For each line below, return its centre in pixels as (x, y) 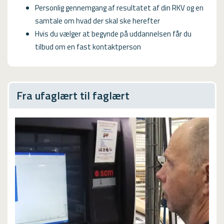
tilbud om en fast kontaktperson (88, 47)
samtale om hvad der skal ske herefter (97, 21)
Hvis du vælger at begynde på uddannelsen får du (113, 34)
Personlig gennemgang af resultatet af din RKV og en (119, 8)
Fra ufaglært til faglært (73, 95)
